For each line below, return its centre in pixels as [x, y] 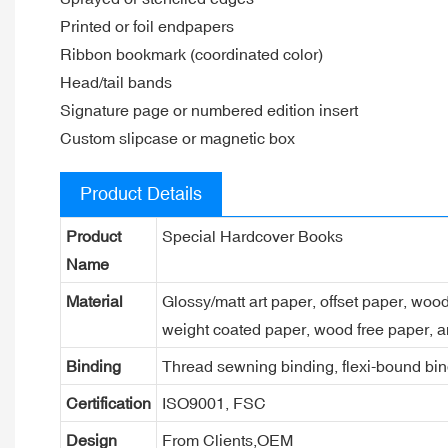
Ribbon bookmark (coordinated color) [191, 53]
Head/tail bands [116, 81]
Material [94, 300]
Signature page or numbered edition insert [209, 109]
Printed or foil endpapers [147, 25]
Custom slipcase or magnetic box [177, 137]
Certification [108, 402]
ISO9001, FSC [213, 402]
